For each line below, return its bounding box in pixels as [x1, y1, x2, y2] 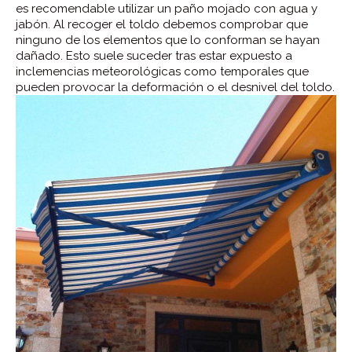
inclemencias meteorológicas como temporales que [16, 64, 309, 79]
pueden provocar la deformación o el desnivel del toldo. [16, 79, 335, 94]
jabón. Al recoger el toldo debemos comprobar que [16, 16, 308, 31]
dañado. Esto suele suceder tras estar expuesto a [16, 48, 292, 63]
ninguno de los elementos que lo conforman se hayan [16, 32, 320, 47]
